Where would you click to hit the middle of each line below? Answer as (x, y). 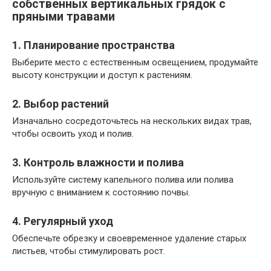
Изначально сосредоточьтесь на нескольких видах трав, (132, 121)
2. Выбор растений (60, 104)
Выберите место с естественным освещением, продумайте (135, 63)
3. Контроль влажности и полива (98, 163)
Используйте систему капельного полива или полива (123, 180)
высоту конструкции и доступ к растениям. (102, 75)
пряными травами (64, 17)
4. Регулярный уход (63, 221)
